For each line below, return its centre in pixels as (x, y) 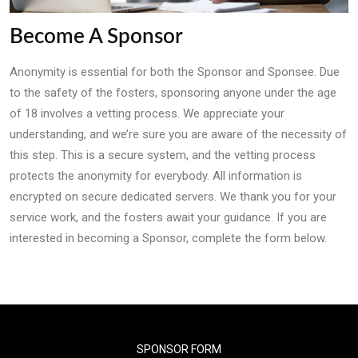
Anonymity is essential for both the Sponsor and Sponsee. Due (175, 72)
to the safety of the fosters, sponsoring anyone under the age (173, 93)
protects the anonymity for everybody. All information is (156, 176)
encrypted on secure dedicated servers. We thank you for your (173, 197)
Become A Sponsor (96, 37)
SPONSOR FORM (179, 350)
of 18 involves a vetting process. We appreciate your (147, 114)
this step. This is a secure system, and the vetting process (163, 155)
